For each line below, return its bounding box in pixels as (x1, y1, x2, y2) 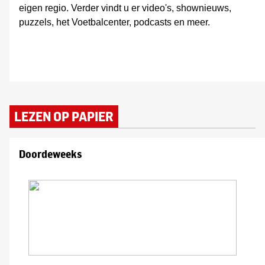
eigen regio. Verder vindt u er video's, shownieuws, (19, 3, 231, 13)
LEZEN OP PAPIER (14, 108, 114, 124)
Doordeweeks (19, 147, 82, 160)
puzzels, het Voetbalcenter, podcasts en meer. (19, 17, 210, 27)
